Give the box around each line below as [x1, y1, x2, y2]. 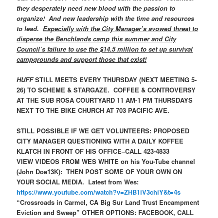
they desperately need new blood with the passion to [17, 3, 176, 13]
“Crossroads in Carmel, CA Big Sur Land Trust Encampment [17, 198, 200, 207]
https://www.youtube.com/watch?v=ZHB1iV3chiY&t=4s [17, 187, 181, 197]
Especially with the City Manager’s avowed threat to [43, 24, 199, 34]
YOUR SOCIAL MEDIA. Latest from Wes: [17, 177, 139, 187]
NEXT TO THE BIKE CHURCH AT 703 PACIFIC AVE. [17, 106, 172, 115]
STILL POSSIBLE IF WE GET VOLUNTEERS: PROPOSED [17, 126, 190, 136]
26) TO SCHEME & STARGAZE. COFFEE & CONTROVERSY [17, 85, 196, 95]
